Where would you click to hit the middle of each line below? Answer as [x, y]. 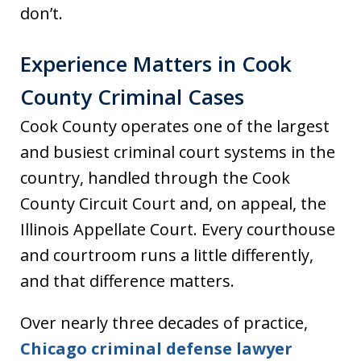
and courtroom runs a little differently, [167, 255]
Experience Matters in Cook [156, 63]
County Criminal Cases [132, 96]
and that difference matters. [127, 280]
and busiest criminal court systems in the [178, 151]
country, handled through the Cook [155, 177]
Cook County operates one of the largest [175, 126]
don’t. [41, 13]
